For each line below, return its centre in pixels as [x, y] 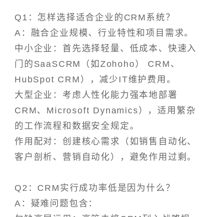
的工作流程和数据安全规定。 [77, 126]
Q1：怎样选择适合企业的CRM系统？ [95, 18]
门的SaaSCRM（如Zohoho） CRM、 [97, 64]
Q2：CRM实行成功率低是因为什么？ [95, 188]
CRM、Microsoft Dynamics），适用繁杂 [105, 111]
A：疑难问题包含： [56, 204]
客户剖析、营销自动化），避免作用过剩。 [106, 157]
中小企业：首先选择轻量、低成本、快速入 [106, 49]
